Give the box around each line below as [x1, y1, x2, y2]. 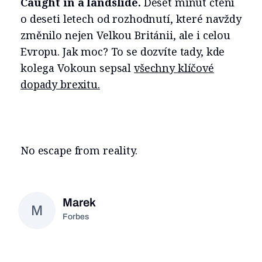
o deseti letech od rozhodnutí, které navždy [20, 12, 242, 26]
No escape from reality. [20, 143, 137, 158]
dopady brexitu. [20, 77, 100, 92]
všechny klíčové [133, 61, 214, 75]
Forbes [63, 212, 89, 222]
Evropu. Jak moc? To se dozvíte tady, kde [20, 44, 225, 59]
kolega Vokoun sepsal [20, 61, 134, 75]
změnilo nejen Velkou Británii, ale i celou [20, 28, 230, 43]
